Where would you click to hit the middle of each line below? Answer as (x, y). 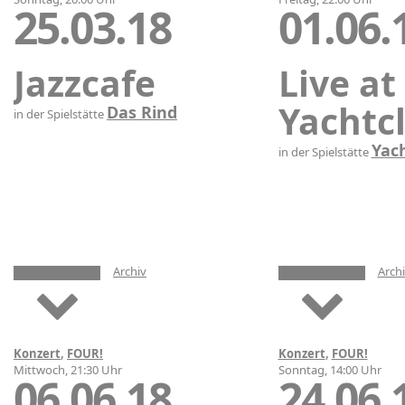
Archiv (130, 271)
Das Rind (142, 112)
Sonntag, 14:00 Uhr (330, 369)
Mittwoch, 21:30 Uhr (68, 369)
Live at (337, 82)
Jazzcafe (85, 82)
